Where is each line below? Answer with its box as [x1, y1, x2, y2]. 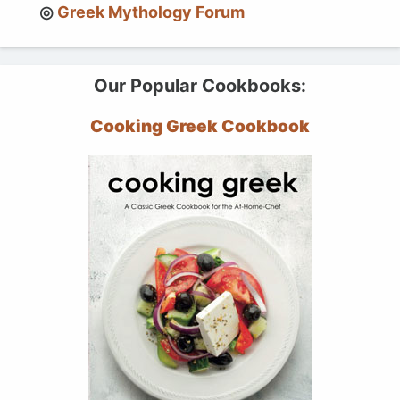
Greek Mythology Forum [57, 2, 245, 21]
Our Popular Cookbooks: [94, 74, 306, 96]
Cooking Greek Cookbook [90, 115, 310, 137]
